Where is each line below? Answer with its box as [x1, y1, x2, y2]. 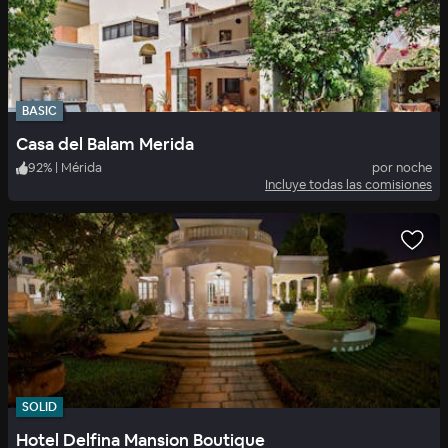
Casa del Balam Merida [16, 133, 194, 156]
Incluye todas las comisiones [265, 176, 432, 194]
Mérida [61, 159, 102, 177]
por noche [372, 159, 432, 177]
